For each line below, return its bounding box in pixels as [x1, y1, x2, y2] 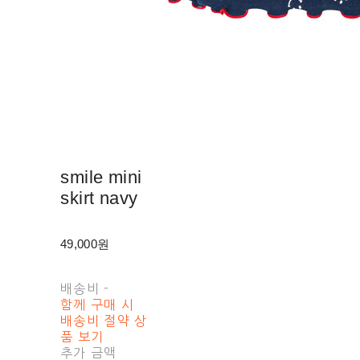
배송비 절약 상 [60, 313, 148, 327]
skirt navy [60, 187, 138, 208]
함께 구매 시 [60, 297, 135, 311]
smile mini [60, 166, 142, 187]
